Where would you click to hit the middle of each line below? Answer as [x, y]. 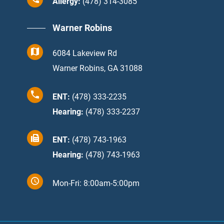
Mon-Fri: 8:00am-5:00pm [96, 183]
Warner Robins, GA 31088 [97, 68]
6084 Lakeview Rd [85, 53]
